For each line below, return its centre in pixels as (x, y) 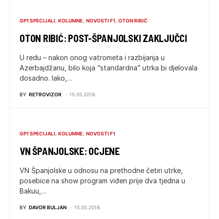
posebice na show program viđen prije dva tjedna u (102, 180)
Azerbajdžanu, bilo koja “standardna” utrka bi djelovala (109, 67)
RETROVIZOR (45, 94)
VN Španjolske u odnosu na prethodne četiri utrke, (101, 170)
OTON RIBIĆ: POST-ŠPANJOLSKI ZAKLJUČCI (103, 38)
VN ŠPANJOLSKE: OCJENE (70, 151)
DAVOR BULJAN (48, 207)
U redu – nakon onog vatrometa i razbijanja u (92, 57)
